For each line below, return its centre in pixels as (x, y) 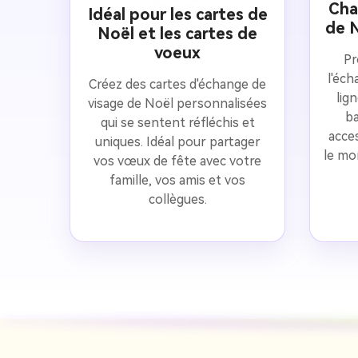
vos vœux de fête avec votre (177, 161)
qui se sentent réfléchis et (177, 122)
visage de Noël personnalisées (177, 103)
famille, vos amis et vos (177, 180)
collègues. (177, 199)
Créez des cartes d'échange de (177, 84)
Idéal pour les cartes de (177, 14)
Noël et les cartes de (177, 33)
